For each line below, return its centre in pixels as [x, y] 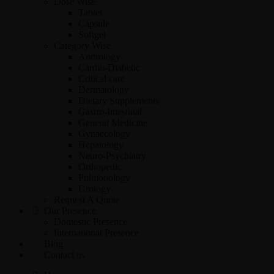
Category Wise [82, 46]
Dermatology [104, 90]
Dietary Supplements [119, 101]
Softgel [92, 35]
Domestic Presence [91, 222]
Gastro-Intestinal [110, 112]
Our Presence [69, 211]
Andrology [99, 57]
